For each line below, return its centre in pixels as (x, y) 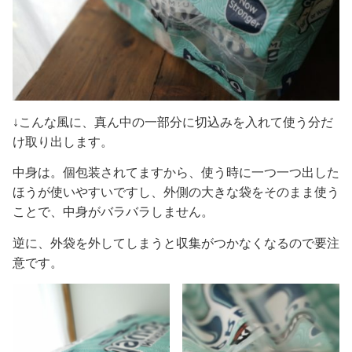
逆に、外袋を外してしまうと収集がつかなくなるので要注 (176, 243)
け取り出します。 (63, 141)
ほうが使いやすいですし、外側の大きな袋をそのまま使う (176, 192)
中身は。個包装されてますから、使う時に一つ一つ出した (176, 173)
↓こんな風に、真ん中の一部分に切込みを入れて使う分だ (173, 122)
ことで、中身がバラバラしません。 (113, 212)
